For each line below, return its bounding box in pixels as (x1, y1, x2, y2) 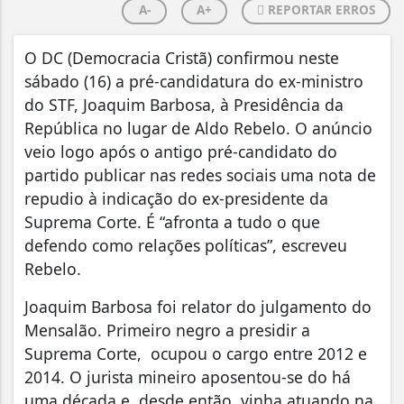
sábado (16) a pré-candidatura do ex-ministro (24, 70, 363, 92)
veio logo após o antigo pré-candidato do (24, 141, 337, 162)
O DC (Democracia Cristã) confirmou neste (24, 47, 339, 69)
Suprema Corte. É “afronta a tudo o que (24, 211, 320, 233)
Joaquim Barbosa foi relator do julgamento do (24, 296, 372, 317)
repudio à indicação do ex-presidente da (24, 188, 328, 209)
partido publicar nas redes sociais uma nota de (24, 164, 376, 186)
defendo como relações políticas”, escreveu (24, 234, 347, 256)
